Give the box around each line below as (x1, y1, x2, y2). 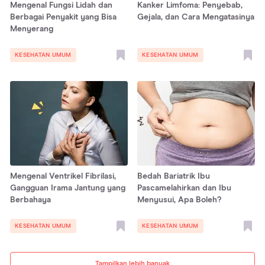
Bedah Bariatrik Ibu (137, 172, 210, 180)
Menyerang (10, 24, 53, 33)
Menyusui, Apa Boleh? (137, 195, 221, 204)
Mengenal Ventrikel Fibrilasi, (10, 172, 116, 180)
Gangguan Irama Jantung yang (10, 183, 125, 192)
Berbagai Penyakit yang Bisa (10, 12, 117, 21)
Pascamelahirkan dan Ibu (137, 183, 231, 192)
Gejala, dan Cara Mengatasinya (137, 12, 254, 21)
